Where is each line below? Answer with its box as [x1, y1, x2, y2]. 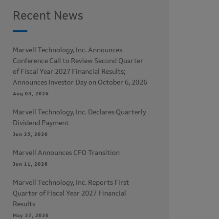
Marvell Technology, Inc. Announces [13, 47, 122, 54]
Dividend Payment [13, 120, 69, 127]
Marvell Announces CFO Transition [13, 150, 120, 156]
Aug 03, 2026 [13, 91, 49, 96]
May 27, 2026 [13, 213, 49, 218]
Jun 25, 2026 [13, 132, 48, 137]
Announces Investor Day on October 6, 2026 [13, 79, 147, 86]
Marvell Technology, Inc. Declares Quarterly [13, 109, 146, 116]
